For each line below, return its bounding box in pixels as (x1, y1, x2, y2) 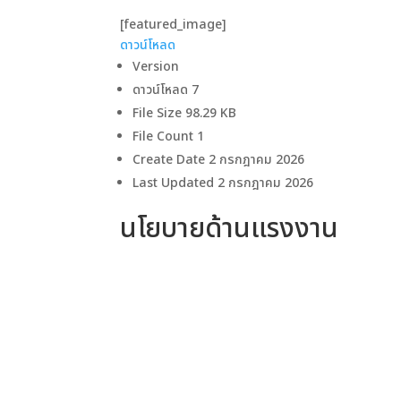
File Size (132, 104, 186, 124)
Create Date (132, 150, 209, 170)
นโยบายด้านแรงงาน (120, 209, 339, 251)
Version (132, 57, 180, 77)
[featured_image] (120, 15, 227, 35)
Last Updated (132, 174, 218, 193)
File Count (132, 127, 198, 147)
